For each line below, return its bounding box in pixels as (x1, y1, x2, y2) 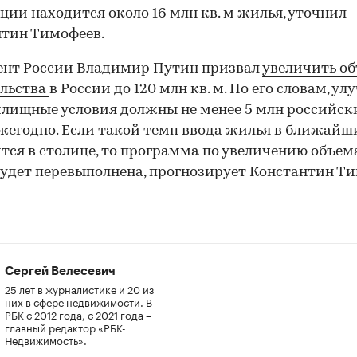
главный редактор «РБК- (5, 318, 126, 335)
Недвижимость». (5, 331, 87, 347)
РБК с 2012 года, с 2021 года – (5, 305, 151, 322)
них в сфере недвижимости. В (5, 292, 152, 309)
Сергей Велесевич (5, 265, 116, 277)
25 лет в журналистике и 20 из (5, 280, 154, 296)
